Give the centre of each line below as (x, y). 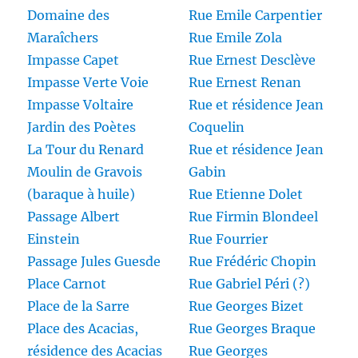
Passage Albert (74, 217)
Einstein (54, 239)
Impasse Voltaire (81, 105)
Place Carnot (67, 284)
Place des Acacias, (83, 329)
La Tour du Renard (86, 150)
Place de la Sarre (79, 306)
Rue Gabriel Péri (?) (249, 284)
